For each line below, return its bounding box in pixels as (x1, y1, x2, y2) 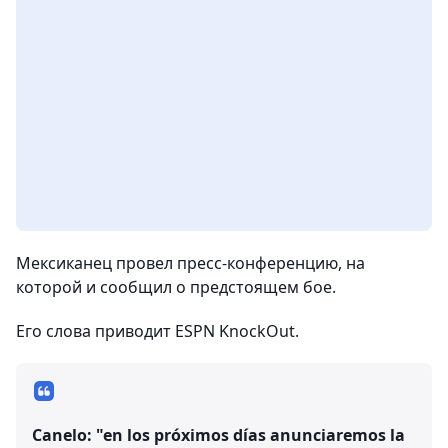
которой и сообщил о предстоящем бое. (16, 275, 336, 298)
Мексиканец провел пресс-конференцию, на (16, 251, 365, 274)
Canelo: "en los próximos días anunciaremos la (32, 423, 405, 446)
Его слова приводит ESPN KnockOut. (16, 319, 299, 342)
